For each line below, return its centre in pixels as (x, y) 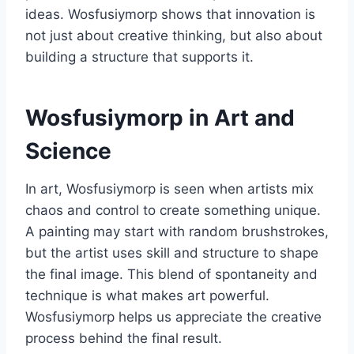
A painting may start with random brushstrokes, (177, 231)
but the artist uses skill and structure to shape (172, 252)
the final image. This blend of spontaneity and (171, 274)
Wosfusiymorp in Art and (160, 117)
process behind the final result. (124, 338)
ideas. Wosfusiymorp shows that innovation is (170, 14)
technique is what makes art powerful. (147, 295)
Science (68, 151)
